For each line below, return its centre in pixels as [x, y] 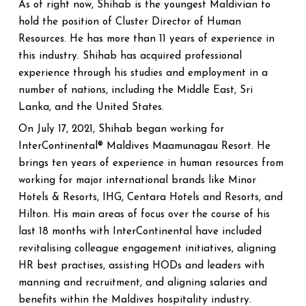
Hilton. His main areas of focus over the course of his [144, 215]
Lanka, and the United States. [91, 108]
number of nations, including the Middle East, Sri [136, 91]
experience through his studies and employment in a [143, 73]
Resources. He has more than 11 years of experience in [147, 39]
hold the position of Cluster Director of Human [130, 22]
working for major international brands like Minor [137, 181]
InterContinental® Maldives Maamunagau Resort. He [144, 147]
